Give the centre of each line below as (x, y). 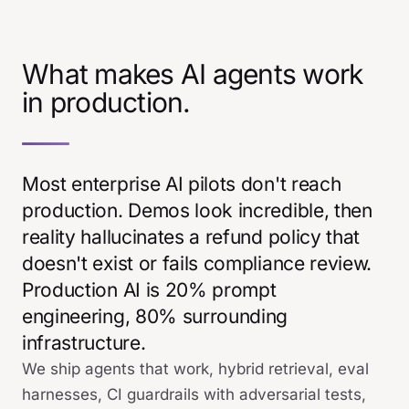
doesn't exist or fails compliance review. (197, 263)
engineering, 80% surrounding (155, 316)
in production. (106, 102)
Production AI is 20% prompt (149, 290)
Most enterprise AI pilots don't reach (182, 184)
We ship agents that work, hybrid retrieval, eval (195, 369)
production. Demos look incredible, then (197, 210)
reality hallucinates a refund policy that (191, 237)
